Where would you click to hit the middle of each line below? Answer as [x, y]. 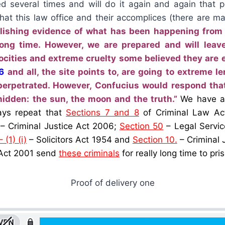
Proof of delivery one [113, 183]
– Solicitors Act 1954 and [80, 139]
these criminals [89, 153]
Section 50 [142, 126]
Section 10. [155, 139]
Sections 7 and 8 [102, 112]
